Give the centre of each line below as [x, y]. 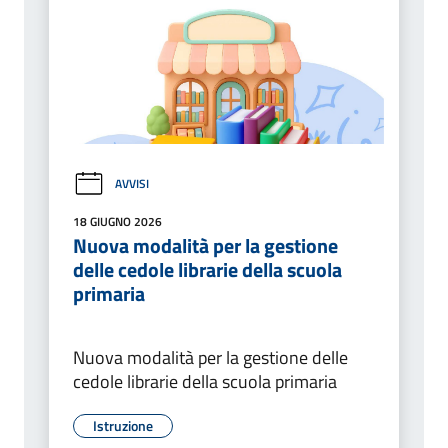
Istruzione [123, 425]
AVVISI [132, 184]
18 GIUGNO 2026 [117, 221]
